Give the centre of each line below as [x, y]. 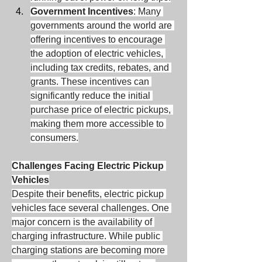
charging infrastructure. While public [86, 236]
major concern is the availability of [82, 222]
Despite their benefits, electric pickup [88, 194]
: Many [147, 11]
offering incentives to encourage [96, 39]
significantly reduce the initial [90, 96]
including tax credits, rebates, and [100, 68]
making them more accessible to [97, 124]
